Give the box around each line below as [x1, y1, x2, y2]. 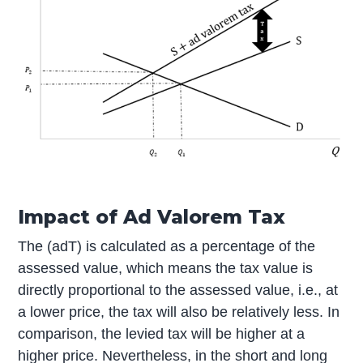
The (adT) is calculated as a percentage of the [18, 238, 316, 255]
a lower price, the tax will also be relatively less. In [18, 304, 340, 321]
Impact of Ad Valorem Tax [18, 205, 286, 229]
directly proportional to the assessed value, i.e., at [18, 282, 339, 299]
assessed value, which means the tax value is [18, 260, 314, 277]
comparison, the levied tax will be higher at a [18, 326, 305, 343]
